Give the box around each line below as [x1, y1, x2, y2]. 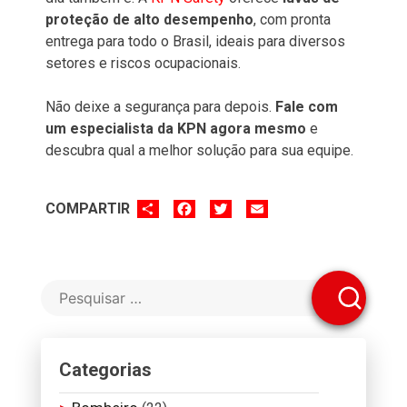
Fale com [275, 97, 338, 115]
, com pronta [253, 10, 331, 28]
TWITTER [230, 197, 293, 215]
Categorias [58, 358, 152, 381]
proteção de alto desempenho [45, 10, 253, 28]
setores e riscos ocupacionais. [45, 54, 241, 72]
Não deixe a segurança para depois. [45, 97, 275, 115]
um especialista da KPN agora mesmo [45, 119, 306, 137]
